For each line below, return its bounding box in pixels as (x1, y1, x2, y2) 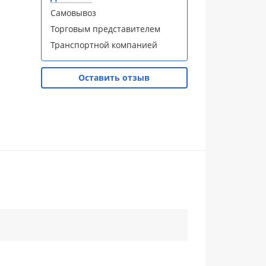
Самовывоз (50, 7, 96, 18)
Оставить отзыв (78, 72, 150, 83)
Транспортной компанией (50, 39, 157, 50)
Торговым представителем (50, 23, 160, 34)
